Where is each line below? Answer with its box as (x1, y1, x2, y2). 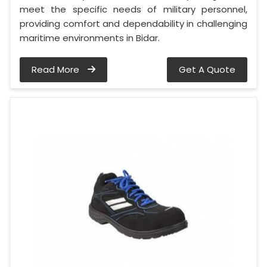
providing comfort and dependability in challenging (20, 17, 247, 30)
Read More (32, 63, 82, 76)
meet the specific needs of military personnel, (20, 3, 247, 16)
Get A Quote (179, 63, 235, 76)
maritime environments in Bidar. (20, 32, 160, 45)
